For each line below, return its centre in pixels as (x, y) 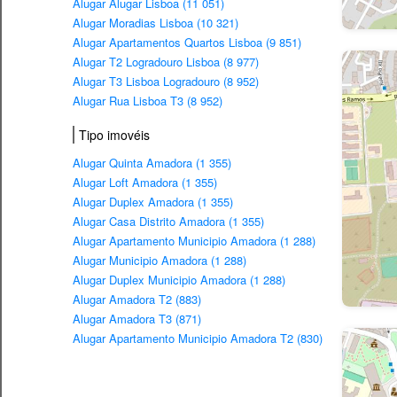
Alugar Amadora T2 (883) (137, 300)
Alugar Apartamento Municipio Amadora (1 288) (194, 241)
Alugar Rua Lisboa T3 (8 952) (148, 101)
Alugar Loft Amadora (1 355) (145, 183)
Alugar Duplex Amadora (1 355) (153, 202)
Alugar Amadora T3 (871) (137, 319)
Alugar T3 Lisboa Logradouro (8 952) (166, 82)
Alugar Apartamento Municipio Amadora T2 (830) (198, 339)
